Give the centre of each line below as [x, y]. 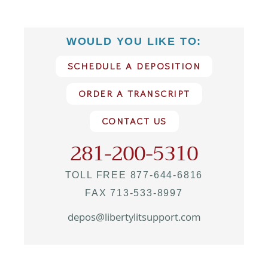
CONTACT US [134, 121]
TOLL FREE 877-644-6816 [134, 175]
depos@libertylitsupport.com [134, 218]
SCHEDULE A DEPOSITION [134, 66]
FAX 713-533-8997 [134, 193]
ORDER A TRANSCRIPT [134, 93]
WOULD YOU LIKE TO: [134, 41]
